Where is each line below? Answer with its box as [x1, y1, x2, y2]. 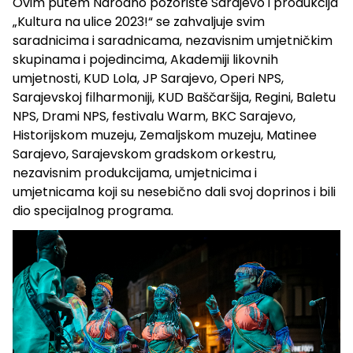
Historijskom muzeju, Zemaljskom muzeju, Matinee [13, 125, 317, 144]
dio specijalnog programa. [13, 201, 173, 220]
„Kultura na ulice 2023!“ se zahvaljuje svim [13, 12, 265, 31]
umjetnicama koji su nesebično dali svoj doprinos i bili [13, 182, 336, 201]
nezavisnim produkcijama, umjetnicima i [13, 163, 257, 182]
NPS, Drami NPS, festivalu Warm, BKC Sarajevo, [13, 106, 295, 125]
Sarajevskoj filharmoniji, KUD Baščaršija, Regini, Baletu [13, 87, 336, 106]
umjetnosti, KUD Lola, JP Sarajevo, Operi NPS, [13, 69, 284, 87]
